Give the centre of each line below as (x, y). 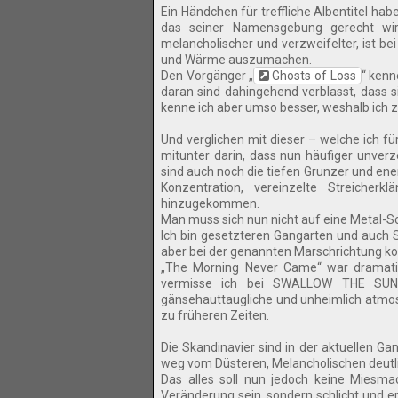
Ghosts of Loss (314, 76)
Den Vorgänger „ (207, 76)
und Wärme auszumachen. (236, 60)
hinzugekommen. (210, 203)
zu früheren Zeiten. (215, 315)
